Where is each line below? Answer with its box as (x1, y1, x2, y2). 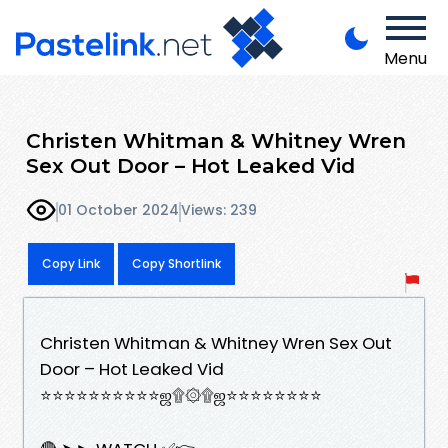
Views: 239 (181, 200, 257, 221)
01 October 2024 (58, 200, 179, 221)
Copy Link (42, 254, 100, 272)
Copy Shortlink (132, 254, 221, 272)
